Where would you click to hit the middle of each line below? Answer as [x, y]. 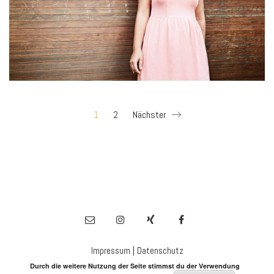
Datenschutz [160, 250]
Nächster [150, 115]
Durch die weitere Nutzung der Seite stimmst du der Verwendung [135, 266]
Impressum [110, 250]
